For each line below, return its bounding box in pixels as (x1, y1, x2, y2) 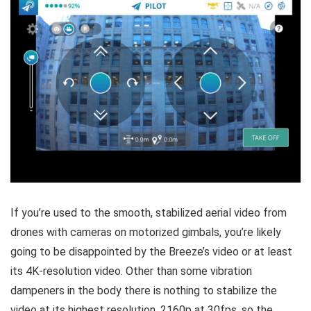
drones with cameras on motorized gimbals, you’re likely (10, 225, 281, 239)
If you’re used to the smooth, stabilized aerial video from (10, 205, 287, 219)
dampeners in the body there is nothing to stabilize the (10, 283, 277, 297)
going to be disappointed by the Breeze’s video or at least (10, 244, 292, 258)
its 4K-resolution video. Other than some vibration (10, 264, 252, 278)
